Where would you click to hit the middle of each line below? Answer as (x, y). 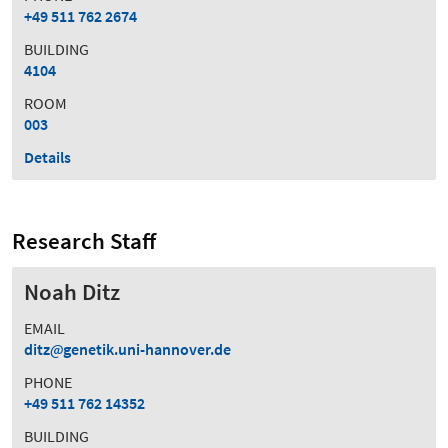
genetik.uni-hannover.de (147, 348)
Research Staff (84, 240)
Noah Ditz (72, 291)
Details (47, 156)
